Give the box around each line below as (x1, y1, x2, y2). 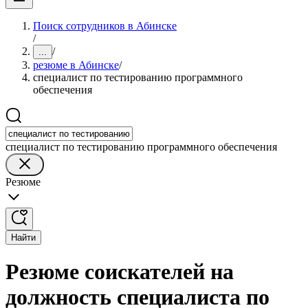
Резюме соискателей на (5, 259, 234, 285)
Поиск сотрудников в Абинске (33, 20, 177, 32)
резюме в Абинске (33, 59, 119, 71)
